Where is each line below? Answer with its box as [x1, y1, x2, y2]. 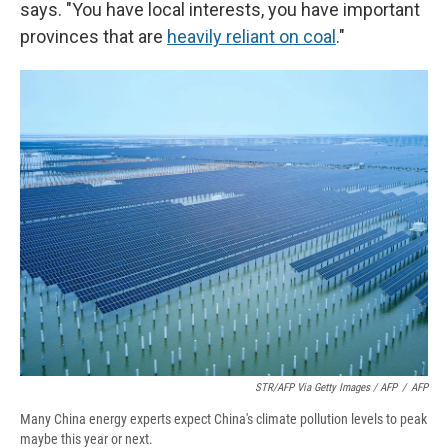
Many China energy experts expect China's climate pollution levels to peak [20, 411, 427, 428]
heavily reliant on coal [167, 26, 336, 48]
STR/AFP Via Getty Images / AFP [255, 381, 397, 395]
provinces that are [20, 26, 167, 48]
